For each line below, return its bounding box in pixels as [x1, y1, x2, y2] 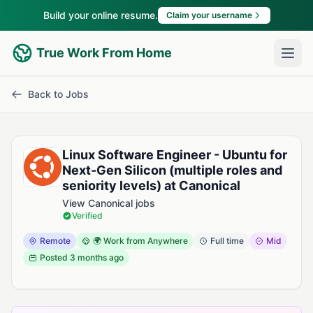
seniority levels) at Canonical [62, 178, 240, 193]
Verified [72, 210, 103, 221]
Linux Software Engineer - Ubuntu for [62, 147, 287, 162]
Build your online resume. [43, 9, 158, 21]
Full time [210, 235, 244, 246]
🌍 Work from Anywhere [93, 235, 188, 246]
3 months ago [70, 252, 124, 263]
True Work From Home [36, 45, 172, 60]
